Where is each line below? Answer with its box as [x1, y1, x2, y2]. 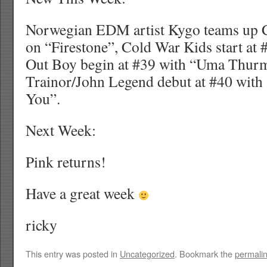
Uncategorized [120, 247, 175, 260]
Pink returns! [26, 151, 106, 172]
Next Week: [26, 120, 96, 140]
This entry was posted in [26, 247, 120, 260]
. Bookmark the [175, 247, 235, 260]
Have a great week [26, 183, 138, 203]
